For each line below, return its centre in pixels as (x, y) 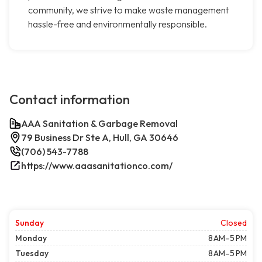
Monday (31, 238)
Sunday (30, 223)
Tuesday (32, 254)
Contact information (70, 100)
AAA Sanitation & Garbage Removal (99, 124)
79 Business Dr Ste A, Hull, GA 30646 (100, 138)
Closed (234, 223)
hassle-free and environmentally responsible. (118, 24)
